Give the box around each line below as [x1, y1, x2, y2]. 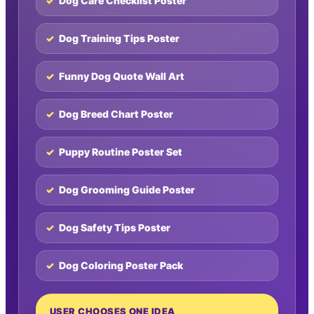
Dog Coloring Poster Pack [59, 260, 183, 271]
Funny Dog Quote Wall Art [59, 71, 184, 82]
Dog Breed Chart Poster [59, 109, 173, 120]
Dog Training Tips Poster [59, 33, 179, 44]
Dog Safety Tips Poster [59, 222, 170, 233]
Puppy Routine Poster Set [59, 146, 182, 158]
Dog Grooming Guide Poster [59, 184, 195, 196]
